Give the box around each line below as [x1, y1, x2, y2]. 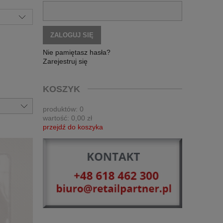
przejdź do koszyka [43, 122, 103, 131]
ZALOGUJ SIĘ [50, 31, 94, 39]
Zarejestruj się [43, 57, 88, 65]
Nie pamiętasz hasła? [43, 48, 111, 56]
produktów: [43, 105, 78, 113]
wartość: [43, 113, 69, 122]
